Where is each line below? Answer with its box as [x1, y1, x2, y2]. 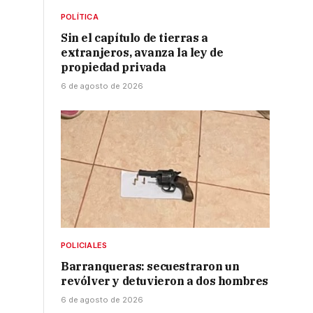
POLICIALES [61, 240, 108, 251]
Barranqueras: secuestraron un [61, 259, 240, 274]
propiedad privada [61, 60, 166, 75]
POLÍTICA [61, 12, 99, 22]
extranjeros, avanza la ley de [61, 45, 224, 60]
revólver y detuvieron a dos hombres [61, 274, 269, 289]
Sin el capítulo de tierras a [61, 31, 208, 45]
